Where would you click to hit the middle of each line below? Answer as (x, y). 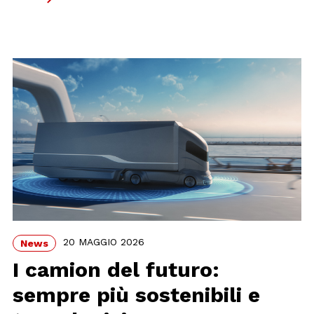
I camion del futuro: (116, 269)
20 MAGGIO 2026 (104, 242)
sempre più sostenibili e (137, 294)
